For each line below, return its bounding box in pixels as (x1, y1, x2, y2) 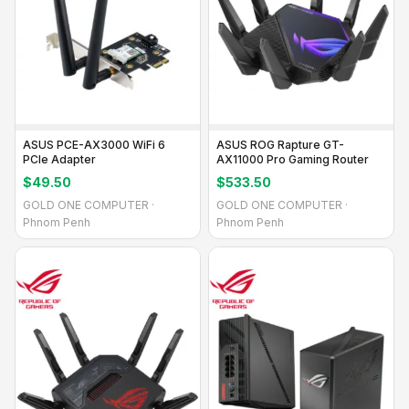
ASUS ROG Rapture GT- (216, 137, 344, 152)
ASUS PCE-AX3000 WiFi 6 (23, 137, 165, 152)
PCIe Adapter (23, 152, 96, 166)
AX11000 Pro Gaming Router (216, 152, 369, 166)
